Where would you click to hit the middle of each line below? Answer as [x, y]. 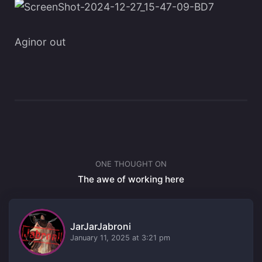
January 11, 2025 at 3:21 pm [120, 238]
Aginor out [40, 42]
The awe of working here [131, 180]
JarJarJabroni [101, 227]
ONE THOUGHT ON [131, 164]
